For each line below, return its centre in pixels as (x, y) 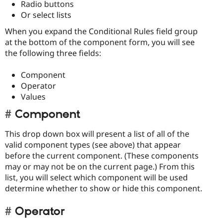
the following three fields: (53, 53)
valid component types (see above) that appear (93, 144)
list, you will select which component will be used (96, 177)
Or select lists (46, 15)
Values (33, 97)
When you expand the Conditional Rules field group (101, 31)
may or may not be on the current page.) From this (100, 166)
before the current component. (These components (102, 155)
